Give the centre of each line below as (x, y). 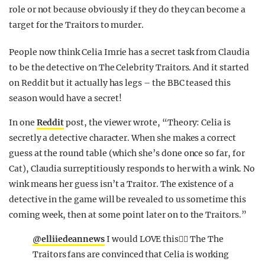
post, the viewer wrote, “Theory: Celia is (147, 123)
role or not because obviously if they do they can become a (127, 10)
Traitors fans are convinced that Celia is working (131, 255)
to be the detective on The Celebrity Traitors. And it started (129, 68)
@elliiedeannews (69, 239)
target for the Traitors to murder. (77, 25)
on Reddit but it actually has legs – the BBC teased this (120, 83)
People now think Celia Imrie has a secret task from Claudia (129, 52)
